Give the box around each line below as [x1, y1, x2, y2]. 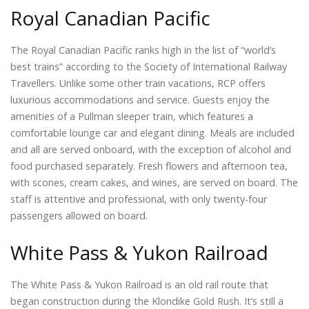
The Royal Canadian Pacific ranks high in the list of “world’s [10, 43, 276, 57]
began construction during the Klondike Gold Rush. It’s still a [10, 294, 283, 308]
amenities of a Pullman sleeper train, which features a [10, 109, 253, 123]
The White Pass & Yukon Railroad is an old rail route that [10, 277, 268, 291]
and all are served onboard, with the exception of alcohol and [10, 142, 291, 156]
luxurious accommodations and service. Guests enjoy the [10, 92, 270, 106]
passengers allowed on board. [10, 208, 148, 222]
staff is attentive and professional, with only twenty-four [10, 192, 267, 206]
